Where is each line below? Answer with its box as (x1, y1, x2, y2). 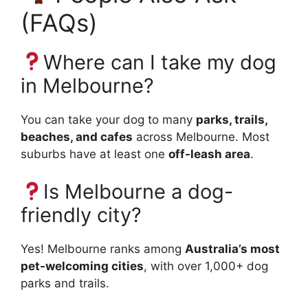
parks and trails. (21, 276, 109, 290)
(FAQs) (21, 8, 98, 37)
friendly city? (21, 203, 142, 227)
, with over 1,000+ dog (144, 259, 268, 273)
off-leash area (168, 146, 250, 161)
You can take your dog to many (21, 112, 196, 126)
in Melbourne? (21, 73, 154, 98)
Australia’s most (185, 242, 280, 256)
